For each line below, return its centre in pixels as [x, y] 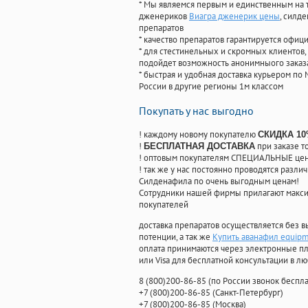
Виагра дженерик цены [234, 16]
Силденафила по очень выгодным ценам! [219, 181]
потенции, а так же [176, 237]
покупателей [164, 205]
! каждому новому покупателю [198, 135]
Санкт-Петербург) [249, 293]
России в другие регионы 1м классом [211, 87]
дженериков [164, 16]
